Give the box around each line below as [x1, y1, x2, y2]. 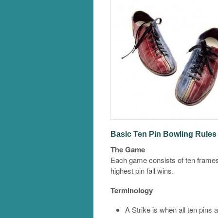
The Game [110, 144, 145, 155]
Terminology [110, 185, 153, 196]
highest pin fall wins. [110, 165, 174, 176]
